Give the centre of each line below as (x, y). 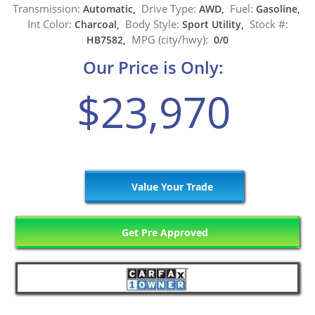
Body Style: (152, 24)
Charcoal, (98, 25)
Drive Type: (168, 9)
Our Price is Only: (153, 67)
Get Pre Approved (164, 232)
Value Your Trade (171, 186)
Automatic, (110, 9)
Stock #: (269, 24)
